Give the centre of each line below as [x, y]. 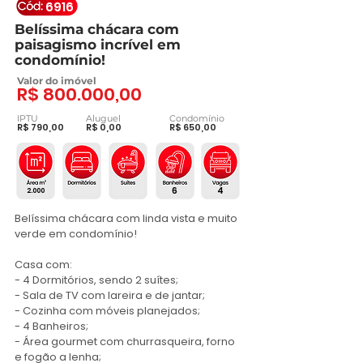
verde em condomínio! [76, 234]
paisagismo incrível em [98, 45]
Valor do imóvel [57, 81]
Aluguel [103, 118]
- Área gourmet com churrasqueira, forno [125, 342]
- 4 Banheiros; [51, 326]
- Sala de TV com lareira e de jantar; [110, 295]
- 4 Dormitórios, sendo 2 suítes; [96, 280]
